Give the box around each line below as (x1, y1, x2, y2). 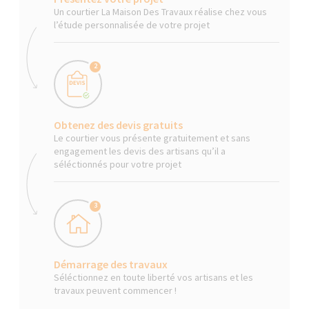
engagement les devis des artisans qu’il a (54, 144, 226, 157)
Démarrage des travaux (54, 257, 168, 271)
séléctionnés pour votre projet (54, 157, 182, 170)
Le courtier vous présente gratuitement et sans (54, 131, 251, 144)
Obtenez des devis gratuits (54, 117, 183, 132)
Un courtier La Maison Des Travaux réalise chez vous (54, 5, 268, 18)
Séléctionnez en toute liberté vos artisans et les (54, 270, 254, 283)
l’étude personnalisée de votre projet (54, 18, 210, 31)
